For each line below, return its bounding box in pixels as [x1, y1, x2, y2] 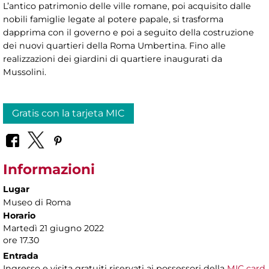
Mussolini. [3, 66, 46, 77]
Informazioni [3, 160, 95, 178]
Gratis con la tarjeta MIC [12, 107, 125, 119]
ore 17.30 [3, 234, 39, 246]
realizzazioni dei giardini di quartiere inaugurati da [3, 53, 222, 64]
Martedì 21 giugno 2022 [3, 222, 104, 234]
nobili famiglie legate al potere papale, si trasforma [3, 13, 223, 25]
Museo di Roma [3, 196, 71, 208]
